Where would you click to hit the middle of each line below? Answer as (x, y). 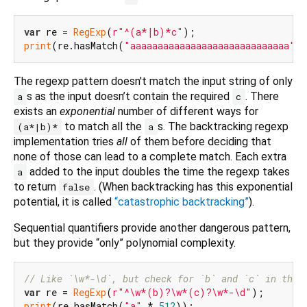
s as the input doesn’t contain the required (129, 97)
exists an (37, 112)
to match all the (103, 127)
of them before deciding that (199, 142)
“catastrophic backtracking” (182, 202)
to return (36, 187)
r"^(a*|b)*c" (148, 32)
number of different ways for (187, 112)
